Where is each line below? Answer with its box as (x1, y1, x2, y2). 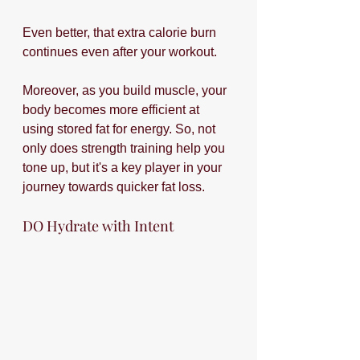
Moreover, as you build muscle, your (22, 84, 230, 98)
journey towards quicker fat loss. (22, 180, 208, 194)
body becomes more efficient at (22, 103, 202, 117)
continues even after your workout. (22, 45, 217, 59)
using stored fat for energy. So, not (22, 122, 219, 137)
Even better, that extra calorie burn (22, 26, 219, 40)
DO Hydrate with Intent (22, 216, 174, 236)
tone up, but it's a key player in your (22, 161, 225, 175)
